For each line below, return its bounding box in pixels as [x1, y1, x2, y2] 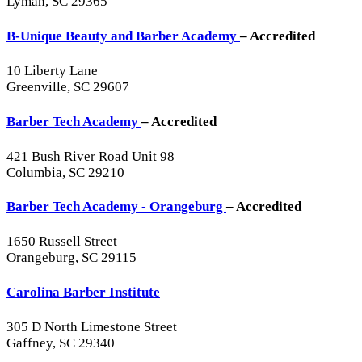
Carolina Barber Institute [6, 284, 160, 300]
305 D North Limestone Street [6, 318, 177, 335]
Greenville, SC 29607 [6, 79, 129, 95]
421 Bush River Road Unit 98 [6, 148, 175, 164]
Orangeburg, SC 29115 [6, 250, 137, 266]
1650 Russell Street [6, 234, 117, 250]
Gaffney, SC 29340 [6, 335, 115, 351]
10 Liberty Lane [6, 63, 98, 79]
